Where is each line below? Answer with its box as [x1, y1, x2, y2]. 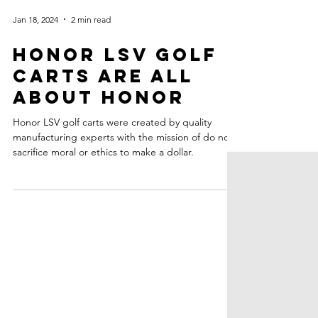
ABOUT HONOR [13, 216, 185, 239]
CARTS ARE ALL [13, 195, 194, 218]
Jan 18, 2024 [13, 144, 58, 155]
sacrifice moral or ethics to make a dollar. [13, 276, 194, 289]
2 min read [71, 144, 111, 155]
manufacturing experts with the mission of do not [13, 261, 233, 274]
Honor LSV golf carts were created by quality [13, 246, 212, 259]
